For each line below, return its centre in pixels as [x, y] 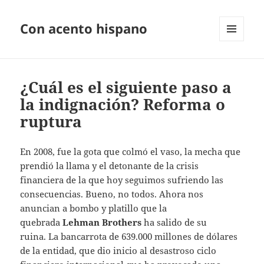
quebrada [42, 222]
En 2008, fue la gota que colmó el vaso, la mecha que [131, 152]
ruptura [51, 122]
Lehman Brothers [103, 222]
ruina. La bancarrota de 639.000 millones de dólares [129, 237]
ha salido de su [176, 222]
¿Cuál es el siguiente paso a [126, 88]
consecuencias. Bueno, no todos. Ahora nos [112, 194]
